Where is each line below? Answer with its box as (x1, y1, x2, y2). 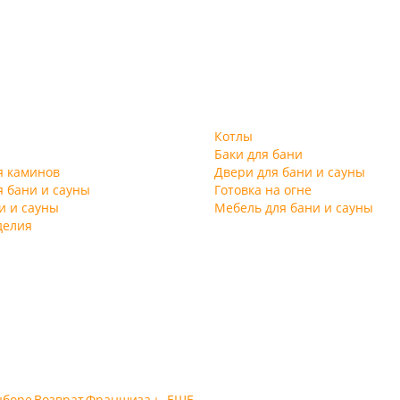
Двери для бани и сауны (214, 163, 365, 181)
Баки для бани (214, 146, 303, 163)
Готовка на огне (214, 181, 312, 199)
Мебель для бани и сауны (214, 199, 373, 217)
